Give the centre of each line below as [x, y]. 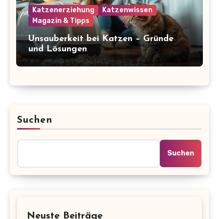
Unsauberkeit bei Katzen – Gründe [101, 39]
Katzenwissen [127, 10]
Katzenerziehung [63, 10]
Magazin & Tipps [61, 21]
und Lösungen [57, 49]
